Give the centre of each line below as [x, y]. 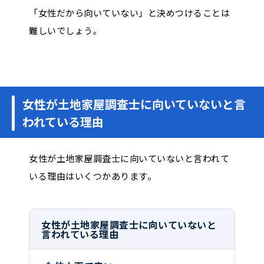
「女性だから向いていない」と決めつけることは [129, 13]
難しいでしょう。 [65, 31]
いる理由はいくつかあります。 [93, 176]
